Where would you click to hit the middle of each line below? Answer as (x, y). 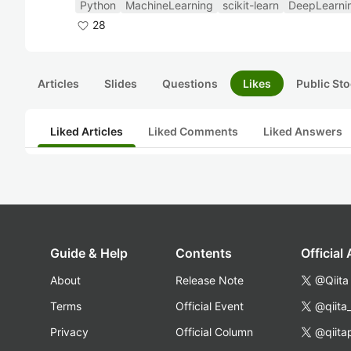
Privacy (69, 332)
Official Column (214, 332)
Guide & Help (89, 253)
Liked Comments (193, 131)
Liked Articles (87, 131)
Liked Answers (303, 131)
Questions (190, 83)
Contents (204, 253)
